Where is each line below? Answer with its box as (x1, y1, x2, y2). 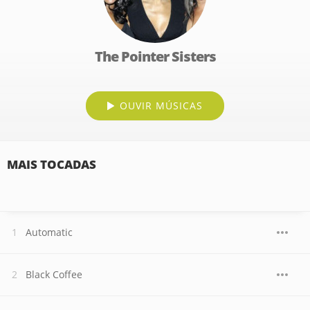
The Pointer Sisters (94, 47, 216, 66)
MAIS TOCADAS (7, 156, 96, 172)
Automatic (26, 226, 73, 239)
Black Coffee (26, 268, 82, 281)
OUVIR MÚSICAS (120, 99, 203, 112)
